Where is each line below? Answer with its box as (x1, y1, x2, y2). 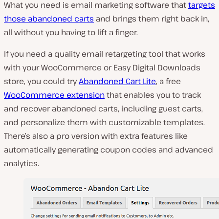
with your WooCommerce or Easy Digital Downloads (4, 62, 200, 73)
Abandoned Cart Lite (79, 76, 156, 87)
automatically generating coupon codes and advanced (4, 144, 213, 155)
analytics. (4, 158, 39, 169)
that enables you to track (105, 89, 201, 101)
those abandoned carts (4, 13, 94, 24)
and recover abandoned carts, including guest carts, (4, 103, 203, 114)
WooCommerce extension (4, 89, 105, 101)
